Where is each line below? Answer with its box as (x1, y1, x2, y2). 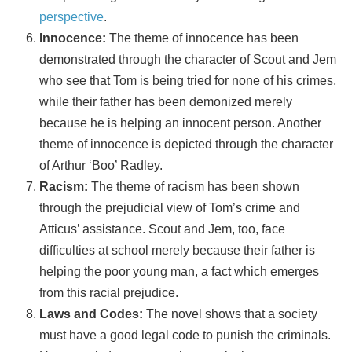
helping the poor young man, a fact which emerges (39, 265, 319, 279)
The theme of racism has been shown (91, 180, 299, 194)
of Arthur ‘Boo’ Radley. (39, 159, 163, 173)
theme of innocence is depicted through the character (39, 137, 333, 152)
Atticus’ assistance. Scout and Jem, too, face (39, 222, 285, 236)
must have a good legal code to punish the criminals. (39, 328, 331, 343)
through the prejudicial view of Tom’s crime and (39, 201, 300, 215)
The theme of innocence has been (109, 31, 299, 46)
